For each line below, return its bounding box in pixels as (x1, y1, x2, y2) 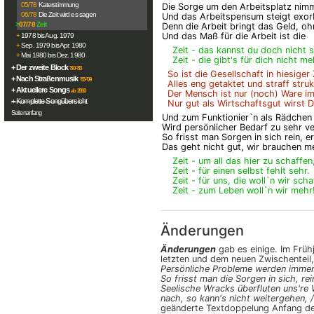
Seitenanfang (11, 109, 42, 116)
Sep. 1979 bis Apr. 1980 (21, 41, 86, 49)
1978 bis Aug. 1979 (21, 32, 74, 39)
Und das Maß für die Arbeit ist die (162, 31, 306, 41)
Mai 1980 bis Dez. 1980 (21, 51, 85, 59)
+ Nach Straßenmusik (11, 74, 78, 83)
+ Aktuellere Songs (11, 86, 70, 94)
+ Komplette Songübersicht (11, 97, 88, 105)
